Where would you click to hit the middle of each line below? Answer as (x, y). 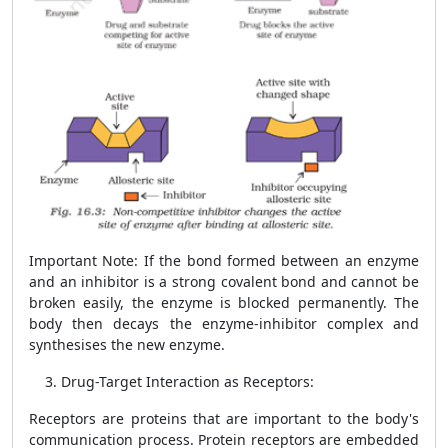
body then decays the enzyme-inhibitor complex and (224, 323)
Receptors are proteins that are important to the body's (224, 418)
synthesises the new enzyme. (127, 344)
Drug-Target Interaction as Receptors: (187, 381)
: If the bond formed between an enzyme (276, 260)
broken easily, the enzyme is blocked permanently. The (224, 302)
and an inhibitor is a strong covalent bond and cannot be (224, 281)
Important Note (82, 260)
